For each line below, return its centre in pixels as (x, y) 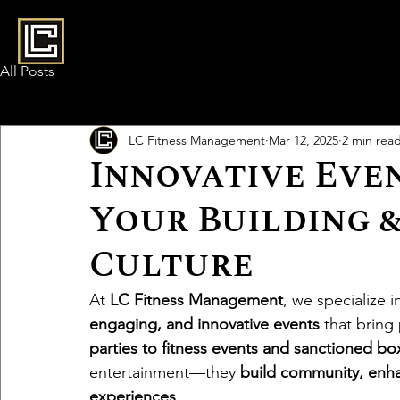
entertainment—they (165, 372)
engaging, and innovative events (204, 324)
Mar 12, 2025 (304, 140)
